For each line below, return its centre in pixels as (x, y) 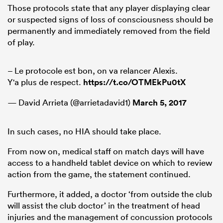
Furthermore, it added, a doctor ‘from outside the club (110, 194)
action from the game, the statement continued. (99, 174)
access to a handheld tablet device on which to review (110, 163)
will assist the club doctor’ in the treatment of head (104, 206)
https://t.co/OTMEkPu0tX (134, 82)
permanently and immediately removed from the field (109, 31)
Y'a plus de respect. (45, 82)
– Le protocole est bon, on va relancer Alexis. (93, 71)
